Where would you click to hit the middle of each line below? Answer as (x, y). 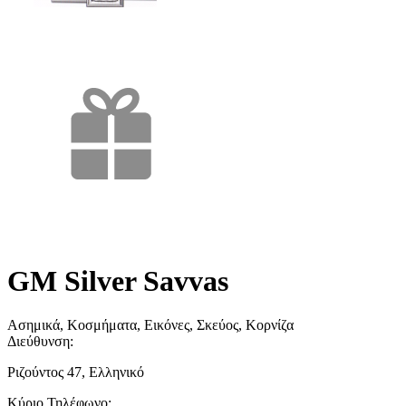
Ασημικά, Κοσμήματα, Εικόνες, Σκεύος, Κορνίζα (150, 325)
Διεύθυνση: (42, 342)
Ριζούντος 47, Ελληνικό (76, 372)
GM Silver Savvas (118, 280)
